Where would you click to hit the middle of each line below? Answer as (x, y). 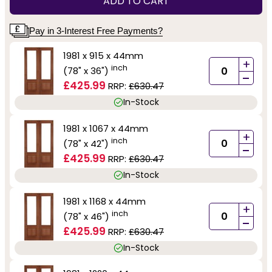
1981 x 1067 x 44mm (106, 128)
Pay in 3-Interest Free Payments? (96, 30)
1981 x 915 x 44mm (103, 56)
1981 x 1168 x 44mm (104, 201)
